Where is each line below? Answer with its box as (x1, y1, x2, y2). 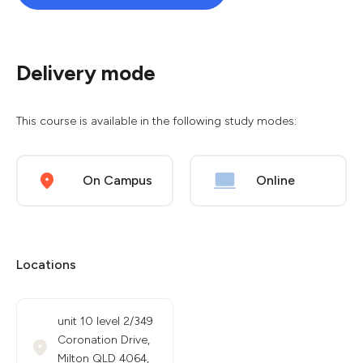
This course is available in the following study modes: (16, 114, 297, 128)
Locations (16, 257, 76, 272)
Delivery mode (16, 60, 156, 86)
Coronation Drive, (58, 333, 150, 347)
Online (256, 173, 295, 188)
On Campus (83, 173, 152, 188)
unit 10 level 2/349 (58, 314, 153, 328)
